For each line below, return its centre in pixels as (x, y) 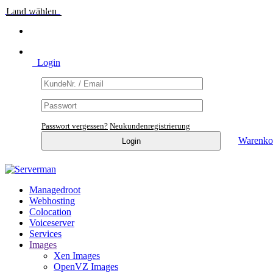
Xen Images (77, 255)
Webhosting (52, 200)
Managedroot (55, 190)
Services (45, 233)
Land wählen (33, 10)
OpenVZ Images (86, 266)
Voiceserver (52, 222)
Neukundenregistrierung (150, 126)
